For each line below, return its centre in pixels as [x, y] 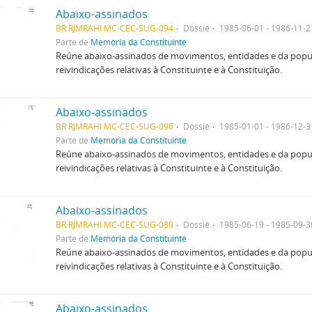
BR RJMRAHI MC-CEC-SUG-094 [114, 28]
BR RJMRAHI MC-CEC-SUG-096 [114, 126]
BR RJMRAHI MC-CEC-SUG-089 [114, 224]
